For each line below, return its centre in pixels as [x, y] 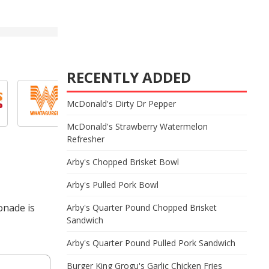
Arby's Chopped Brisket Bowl [123, 162]
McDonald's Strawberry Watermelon [137, 126]
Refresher [86, 139]
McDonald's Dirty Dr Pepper [121, 104]
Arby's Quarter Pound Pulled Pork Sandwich [151, 243]
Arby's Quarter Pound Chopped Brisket [142, 207]
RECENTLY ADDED [129, 77]
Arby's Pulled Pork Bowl [113, 185]
